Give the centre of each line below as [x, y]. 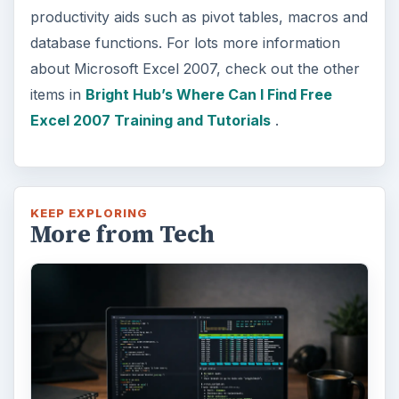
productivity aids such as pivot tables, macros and [199, 16]
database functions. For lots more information [185, 42]
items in [57, 94]
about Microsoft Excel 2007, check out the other [195, 68]
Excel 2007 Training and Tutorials [150, 120]
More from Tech [122, 234]
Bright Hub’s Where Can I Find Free [208, 94]
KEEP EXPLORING [89, 212]
